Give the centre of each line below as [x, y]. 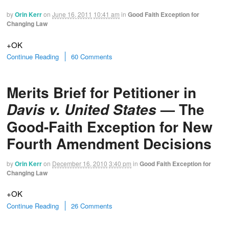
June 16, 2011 [72, 14]
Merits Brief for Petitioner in [101, 92]
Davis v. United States [82, 109]
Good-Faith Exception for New [110, 126]
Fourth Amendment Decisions [109, 143]
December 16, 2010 [80, 163]
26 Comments [92, 206]
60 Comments [92, 57]
